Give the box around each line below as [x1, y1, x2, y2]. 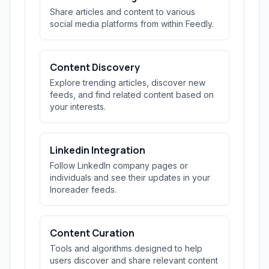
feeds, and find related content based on [50, 89, 214, 100]
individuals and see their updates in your [50, 172, 210, 183]
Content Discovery [50, 61, 140, 74]
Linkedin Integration [50, 144, 145, 157]
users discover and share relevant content [50, 255, 218, 265]
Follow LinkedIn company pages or [50, 160, 188, 171]
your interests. [50, 101, 106, 112]
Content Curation [50, 226, 134, 240]
